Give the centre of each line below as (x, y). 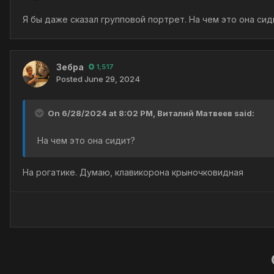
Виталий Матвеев (195, 113)
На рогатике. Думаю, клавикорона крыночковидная (133, 172)
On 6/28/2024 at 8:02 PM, (102, 113)
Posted (70, 79)
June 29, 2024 (112, 79)
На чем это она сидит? (85, 140)
